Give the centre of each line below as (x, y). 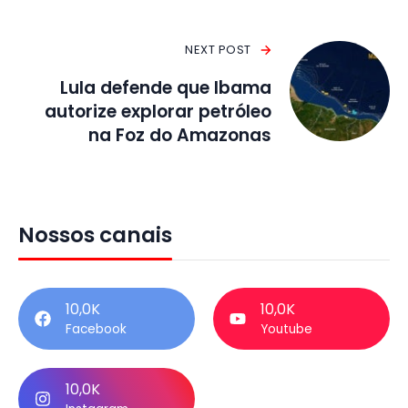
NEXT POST (218, 50)
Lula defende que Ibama (166, 88)
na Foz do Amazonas (180, 136)
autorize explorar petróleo (158, 112)
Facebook (96, 330)
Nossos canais (95, 235)
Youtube (286, 330)
